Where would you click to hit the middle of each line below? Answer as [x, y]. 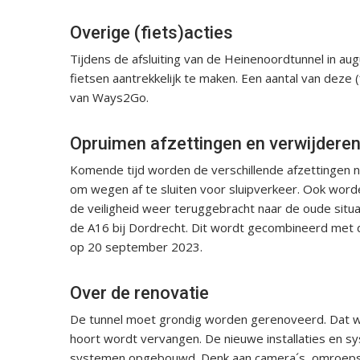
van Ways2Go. [109, 97]
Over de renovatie [139, 292]
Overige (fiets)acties [151, 32]
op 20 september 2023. [136, 246]
